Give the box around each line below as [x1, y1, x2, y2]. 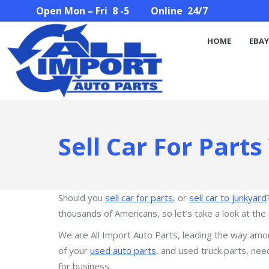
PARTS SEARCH [154, 22, 211, 34]
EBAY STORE [89, 22, 136, 34]
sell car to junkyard [189, 192, 267, 204]
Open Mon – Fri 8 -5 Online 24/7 [36, 4, 208, 17]
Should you [58, 192, 105, 204]
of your [58, 244, 90, 256]
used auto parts [90, 244, 156, 256]
